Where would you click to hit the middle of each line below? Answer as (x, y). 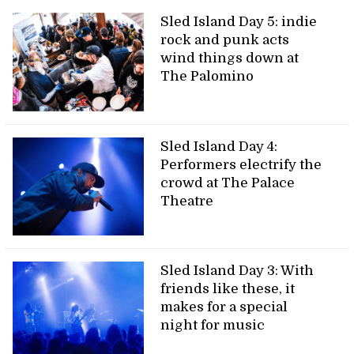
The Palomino (209, 76)
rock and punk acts (225, 40)
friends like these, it (228, 289)
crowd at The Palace (228, 183)
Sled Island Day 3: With (237, 271)
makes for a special (224, 307)
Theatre (187, 201)
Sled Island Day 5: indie (239, 21)
